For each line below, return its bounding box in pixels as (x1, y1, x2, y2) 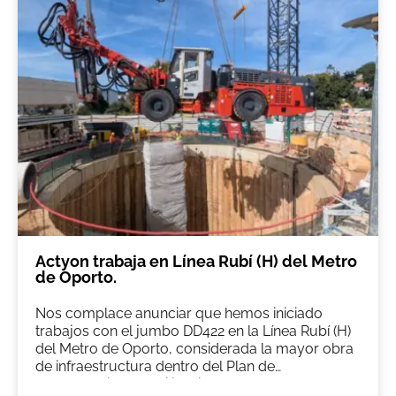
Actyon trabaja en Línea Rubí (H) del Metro (35, 251, 357, 270)
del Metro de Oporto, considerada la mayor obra (35, 339, 354, 357)
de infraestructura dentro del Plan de (35, 357, 275, 375)
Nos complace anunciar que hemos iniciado (35, 304, 323, 322)
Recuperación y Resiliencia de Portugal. (35, 375, 292, 392)
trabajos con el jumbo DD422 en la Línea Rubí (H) (35, 322, 351, 339)
